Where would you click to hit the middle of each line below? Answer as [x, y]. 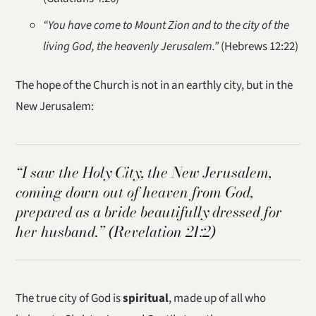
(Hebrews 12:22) [258, 46]
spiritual [146, 298]
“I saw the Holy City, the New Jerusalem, [144, 172]
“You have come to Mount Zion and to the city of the [166, 25]
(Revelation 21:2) [160, 231]
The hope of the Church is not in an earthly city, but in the [154, 85]
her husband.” [60, 231]
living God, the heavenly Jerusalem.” [130, 46]
